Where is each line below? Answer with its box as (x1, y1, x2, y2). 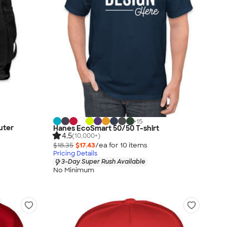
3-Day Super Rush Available (61, 158, 145, 166)
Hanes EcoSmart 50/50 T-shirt (53, 124, 159, 133)
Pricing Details (53, 149, 97, 158)
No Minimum (53, 165, 94, 174)
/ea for (95, 141, 120, 150)
